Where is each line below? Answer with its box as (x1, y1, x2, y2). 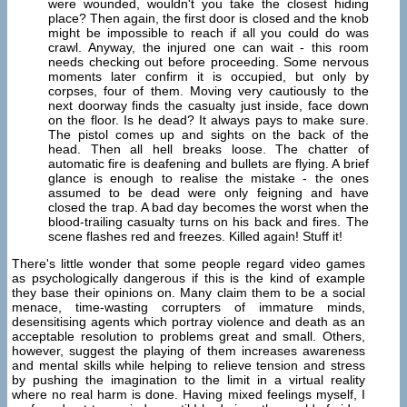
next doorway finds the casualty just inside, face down (48, 97, 369, 113)
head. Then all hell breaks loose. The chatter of (48, 141, 369, 156)
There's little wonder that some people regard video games (12, 256, 365, 272)
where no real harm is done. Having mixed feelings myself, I (12, 387, 365, 402)
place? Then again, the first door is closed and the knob (48, 10, 369, 25)
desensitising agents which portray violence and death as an (12, 314, 365, 330)
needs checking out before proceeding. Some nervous (48, 54, 369, 69)
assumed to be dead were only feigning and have (48, 184, 369, 200)
